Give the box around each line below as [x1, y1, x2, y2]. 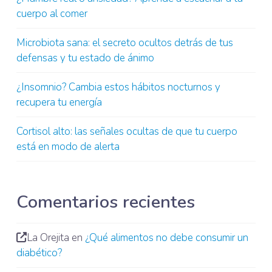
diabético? [16, 245, 62, 260]
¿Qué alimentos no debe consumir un [84, 230, 248, 245]
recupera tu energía [16, 95, 102, 109]
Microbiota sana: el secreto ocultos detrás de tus [16, 35, 233, 50]
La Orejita [26, 230, 69, 245]
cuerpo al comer [16, 6, 87, 21]
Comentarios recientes [16, 190, 195, 214]
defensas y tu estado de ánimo [16, 50, 154, 65]
